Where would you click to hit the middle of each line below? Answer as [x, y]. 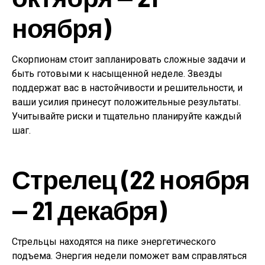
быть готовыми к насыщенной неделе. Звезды [117, 74]
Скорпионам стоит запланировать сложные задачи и [129, 60]
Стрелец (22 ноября [131, 179]
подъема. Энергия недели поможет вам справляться [129, 256]
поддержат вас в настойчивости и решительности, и [127, 88]
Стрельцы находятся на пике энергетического [114, 242]
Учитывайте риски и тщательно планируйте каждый [127, 117]
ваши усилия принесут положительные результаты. [126, 102]
